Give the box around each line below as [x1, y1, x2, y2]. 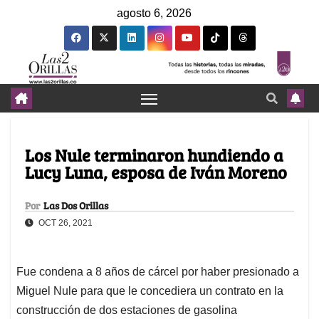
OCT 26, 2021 [36, 218, 93, 229]
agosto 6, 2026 [117, 7, 192, 19]
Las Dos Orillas [43, 199, 108, 213]
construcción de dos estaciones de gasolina [16, 304, 237, 317]
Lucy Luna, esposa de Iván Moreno [25, 160, 287, 184]
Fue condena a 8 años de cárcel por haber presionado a [16, 266, 299, 278]
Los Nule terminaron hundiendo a [25, 143, 283, 167]
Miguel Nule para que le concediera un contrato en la [16, 285, 283, 298]
